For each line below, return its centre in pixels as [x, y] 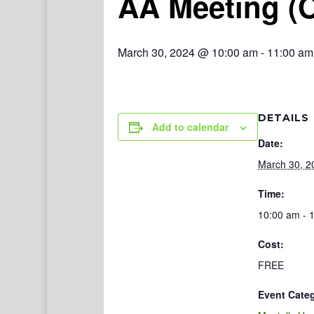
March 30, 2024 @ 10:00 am [188, 52]
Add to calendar [190, 127]
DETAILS [284, 118]
